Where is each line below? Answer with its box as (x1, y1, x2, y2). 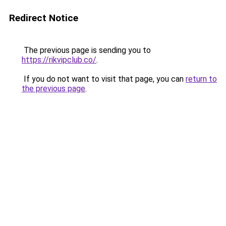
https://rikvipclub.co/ (22, 55, 96, 65)
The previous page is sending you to (22, 45, 151, 55)
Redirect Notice (9, 12, 78, 24)
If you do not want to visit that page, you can (22, 74, 186, 84)
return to (186, 74, 217, 84)
